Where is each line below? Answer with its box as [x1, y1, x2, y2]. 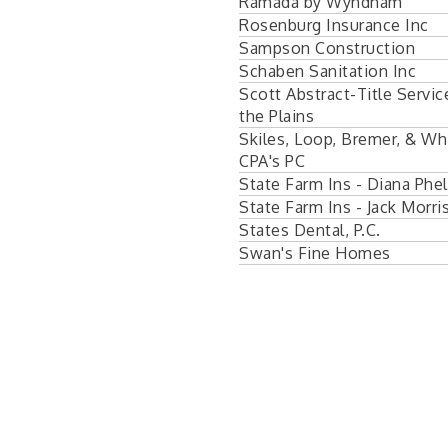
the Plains [239, 105, 314, 126]
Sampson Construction [239, 37, 415, 58]
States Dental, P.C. [239, 219, 381, 240]
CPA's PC [239, 150, 305, 171]
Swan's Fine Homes [239, 242, 391, 263]
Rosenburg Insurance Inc [239, 14, 429, 35]
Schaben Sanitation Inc [239, 60, 416, 81]
